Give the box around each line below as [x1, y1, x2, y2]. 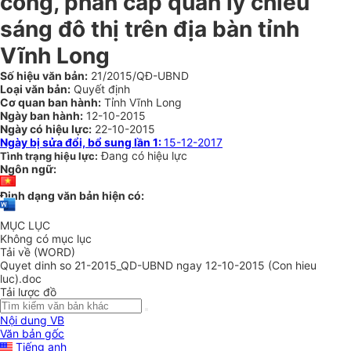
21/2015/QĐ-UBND [88, 69, 189, 82]
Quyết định [71, 82, 130, 96]
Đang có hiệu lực [101, 149, 187, 162]
